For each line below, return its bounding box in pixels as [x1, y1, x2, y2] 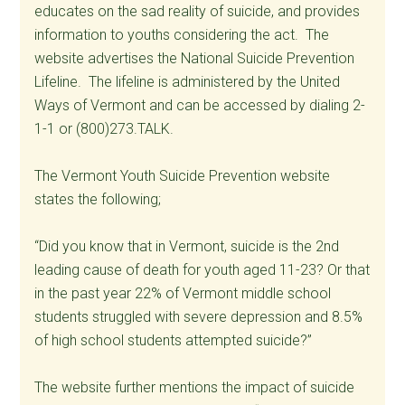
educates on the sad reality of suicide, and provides [34, 2, 361, 20]
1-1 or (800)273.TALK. [34, 119, 174, 137]
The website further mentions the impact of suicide [34, 378, 355, 396]
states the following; [34, 190, 162, 208]
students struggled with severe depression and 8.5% [34, 307, 363, 325]
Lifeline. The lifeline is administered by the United [34, 72, 341, 90]
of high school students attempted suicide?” [34, 331, 313, 349]
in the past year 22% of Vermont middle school [34, 284, 332, 302]
